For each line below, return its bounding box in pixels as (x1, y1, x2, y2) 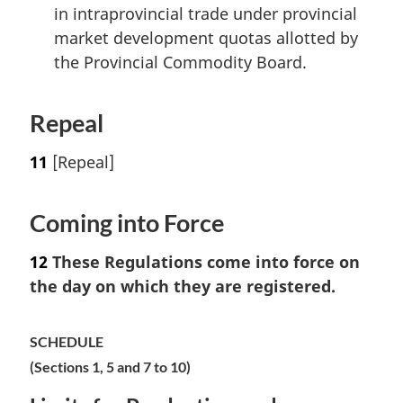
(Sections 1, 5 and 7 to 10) (30, 357, 191, 375)
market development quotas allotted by (54, 27, 358, 49)
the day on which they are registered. (30, 274, 336, 297)
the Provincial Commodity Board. (54, 51, 307, 74)
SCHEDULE (30, 332, 103, 350)
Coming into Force (30, 209, 224, 238)
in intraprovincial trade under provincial (54, 3, 357, 25)
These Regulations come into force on (48, 250, 360, 273)
